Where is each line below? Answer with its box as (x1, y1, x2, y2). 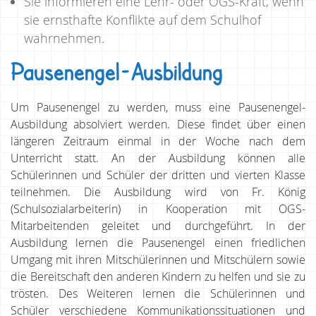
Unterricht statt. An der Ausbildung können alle (11, 150, 305, 166)
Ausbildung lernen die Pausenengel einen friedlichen (11, 234, 305, 250)
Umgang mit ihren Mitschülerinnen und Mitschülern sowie (11, 251, 305, 267)
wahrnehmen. (24, 30, 105, 47)
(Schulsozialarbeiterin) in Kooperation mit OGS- (11, 200, 305, 217)
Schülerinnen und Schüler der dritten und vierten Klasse (11, 166, 305, 183)
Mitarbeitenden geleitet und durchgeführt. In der (11, 217, 305, 233)
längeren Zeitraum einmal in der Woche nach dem (11, 133, 305, 149)
